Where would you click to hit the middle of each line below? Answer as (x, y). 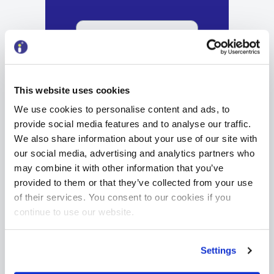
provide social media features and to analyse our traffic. (133, 124)
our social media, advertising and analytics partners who (134, 153)
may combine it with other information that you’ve (119, 168)
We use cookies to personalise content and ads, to (122, 109)
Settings (218, 250)
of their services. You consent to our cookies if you (122, 197)
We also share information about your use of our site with (136, 138)
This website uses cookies (72, 90)
